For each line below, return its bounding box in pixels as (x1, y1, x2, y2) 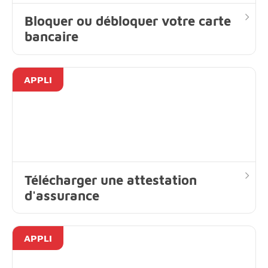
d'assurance (25, 187, 99, 203)
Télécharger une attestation (25, 172, 197, 188)
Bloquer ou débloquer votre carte (25, 13, 231, 29)
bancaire (25, 29, 78, 45)
